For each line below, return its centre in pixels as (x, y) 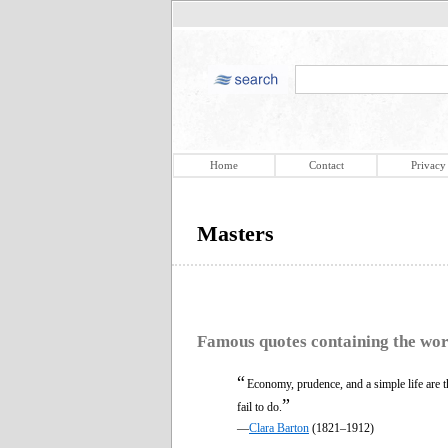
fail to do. (259, 406)
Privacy (428, 165)
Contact (326, 165)
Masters (235, 233)
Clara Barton (279, 427)
